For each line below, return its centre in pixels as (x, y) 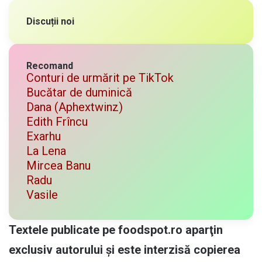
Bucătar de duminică (79, 92)
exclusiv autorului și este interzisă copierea (125, 249)
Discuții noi (50, 21)
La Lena (46, 151)
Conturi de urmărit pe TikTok (100, 77)
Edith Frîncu (57, 121)
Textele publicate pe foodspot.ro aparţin (116, 230)
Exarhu (44, 136)
